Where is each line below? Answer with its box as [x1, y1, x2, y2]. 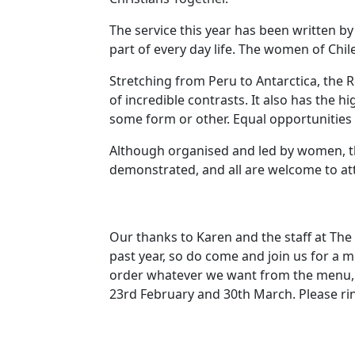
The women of [239, 40, 328, 58]
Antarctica [256, 72, 317, 90]
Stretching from [109, 72, 208, 90]
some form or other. [109, 110, 230, 128]
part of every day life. [109, 40, 235, 58]
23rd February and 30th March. [109, 285, 296, 303]
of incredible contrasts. [109, 91, 248, 109]
